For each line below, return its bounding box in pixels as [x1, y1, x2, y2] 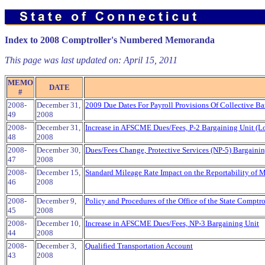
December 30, [37, 146, 80, 154]
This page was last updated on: [5, 55, 124, 65]
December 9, [37, 196, 76, 205]
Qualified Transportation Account [85, 241, 193, 250]
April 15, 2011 [124, 55, 177, 65]
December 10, [37, 219, 80, 228]
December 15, [37, 168, 80, 177]
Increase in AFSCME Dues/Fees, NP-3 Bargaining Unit [85, 219, 259, 228]
